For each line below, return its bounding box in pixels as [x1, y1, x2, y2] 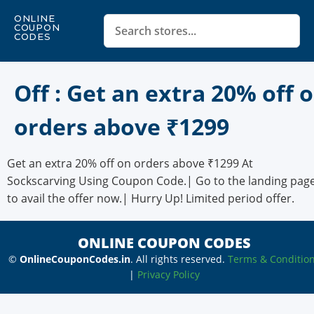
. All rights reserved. [130, 252, 228, 266]
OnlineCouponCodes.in [19, 252, 130, 266]
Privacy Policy [137, 267, 200, 281]
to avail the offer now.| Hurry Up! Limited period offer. [7, 191, 294, 207]
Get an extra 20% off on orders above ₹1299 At [7, 156, 253, 172]
